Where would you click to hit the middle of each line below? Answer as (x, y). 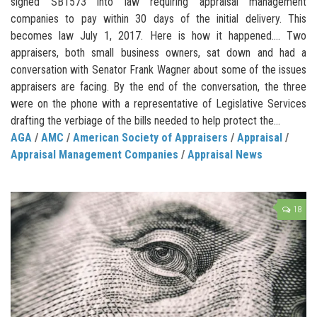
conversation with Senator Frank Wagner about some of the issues (158, 69)
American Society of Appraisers (150, 137)
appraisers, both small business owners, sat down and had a (158, 52)
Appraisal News (225, 154)
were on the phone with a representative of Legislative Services (158, 103)
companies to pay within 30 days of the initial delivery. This (158, 18)
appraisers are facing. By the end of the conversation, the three (158, 86)
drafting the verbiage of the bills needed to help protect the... (145, 120)
